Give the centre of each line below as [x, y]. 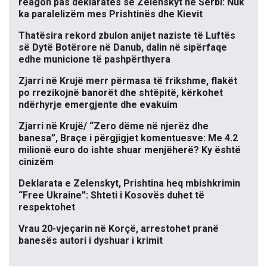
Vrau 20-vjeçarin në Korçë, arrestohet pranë [119, 228]
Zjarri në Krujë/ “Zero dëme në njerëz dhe [114, 126]
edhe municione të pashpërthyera [94, 59]
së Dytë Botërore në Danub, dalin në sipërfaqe [123, 47]
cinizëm [36, 162]
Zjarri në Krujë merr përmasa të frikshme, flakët [128, 80]
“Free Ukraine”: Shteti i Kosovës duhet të [111, 195]
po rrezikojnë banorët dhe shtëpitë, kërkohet [121, 92]
